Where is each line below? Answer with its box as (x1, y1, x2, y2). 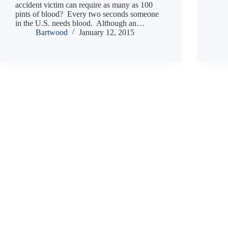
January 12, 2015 (79, 27, 134, 37)
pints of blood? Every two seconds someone (15, 9, 159, 18)
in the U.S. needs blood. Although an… (15, 18, 145, 27)
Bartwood (36, 27, 68, 37)
